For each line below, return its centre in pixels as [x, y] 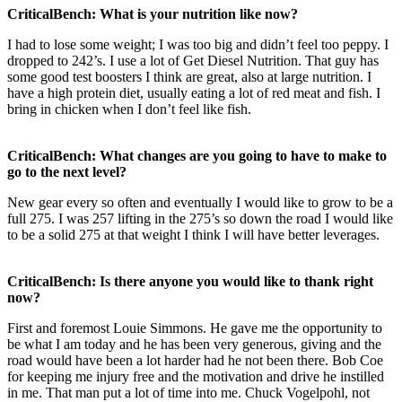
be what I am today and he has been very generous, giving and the [194, 344]
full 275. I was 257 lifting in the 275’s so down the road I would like [200, 218]
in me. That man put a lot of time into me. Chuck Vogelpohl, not [188, 392]
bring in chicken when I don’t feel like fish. [129, 109]
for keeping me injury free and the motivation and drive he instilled [196, 376]
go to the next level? [67, 171]
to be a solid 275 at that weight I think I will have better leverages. [193, 234]
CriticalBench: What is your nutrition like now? [153, 13]
